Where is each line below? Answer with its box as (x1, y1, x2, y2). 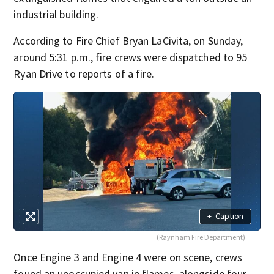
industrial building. (13, 7, 99, 21)
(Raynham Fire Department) (156, 232, 245, 242)
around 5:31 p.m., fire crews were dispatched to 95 (13, 50, 248, 64)
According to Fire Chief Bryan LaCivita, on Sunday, (13, 34, 243, 48)
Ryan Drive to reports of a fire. (13, 67, 155, 81)
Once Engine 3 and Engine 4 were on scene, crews (13, 250, 243, 264)
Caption (215, 210, 243, 222)
